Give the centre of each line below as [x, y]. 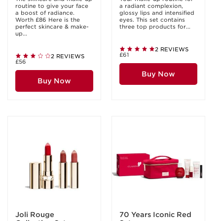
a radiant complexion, [151, 6]
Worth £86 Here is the [48, 20]
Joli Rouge [35, 215]
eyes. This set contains [152, 20]
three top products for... [155, 27]
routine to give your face [52, 6]
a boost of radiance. [45, 13]
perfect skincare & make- [52, 27]
